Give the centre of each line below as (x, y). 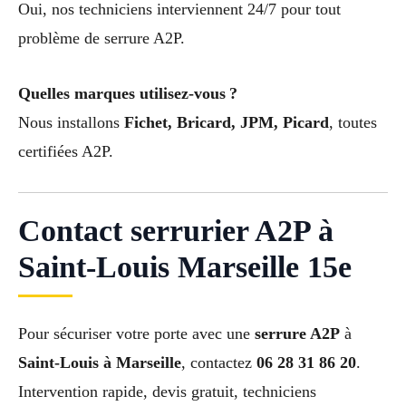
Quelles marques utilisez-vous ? (128, 94)
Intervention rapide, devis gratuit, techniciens (167, 391)
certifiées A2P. (66, 152)
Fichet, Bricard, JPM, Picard (227, 123)
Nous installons (71, 123)
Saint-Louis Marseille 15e (185, 266)
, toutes (353, 123)
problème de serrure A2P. (101, 39)
